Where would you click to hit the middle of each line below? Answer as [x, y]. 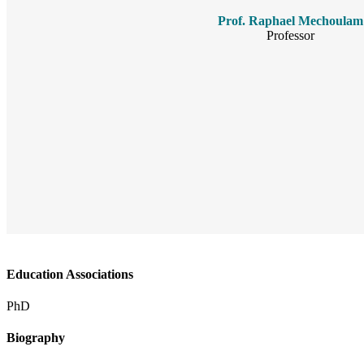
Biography [36, 338]
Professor [290, 36]
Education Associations [70, 274]
